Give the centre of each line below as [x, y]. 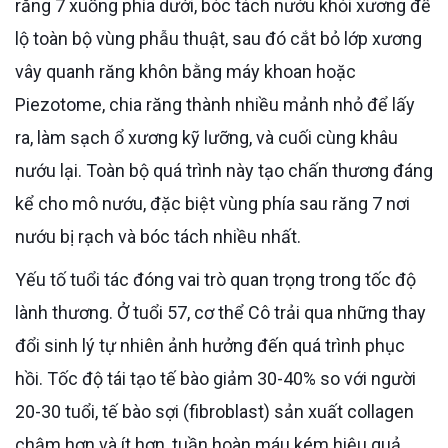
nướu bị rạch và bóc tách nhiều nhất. [158, 236]
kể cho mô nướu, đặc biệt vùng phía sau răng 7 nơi [212, 203]
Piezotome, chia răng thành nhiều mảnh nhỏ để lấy [215, 104]
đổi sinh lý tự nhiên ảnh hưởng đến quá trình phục [210, 345]
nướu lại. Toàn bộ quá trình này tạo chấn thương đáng [224, 170]
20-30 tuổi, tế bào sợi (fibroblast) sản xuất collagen [214, 411]
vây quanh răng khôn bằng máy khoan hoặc [185, 71]
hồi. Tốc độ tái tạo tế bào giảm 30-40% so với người [215, 378]
